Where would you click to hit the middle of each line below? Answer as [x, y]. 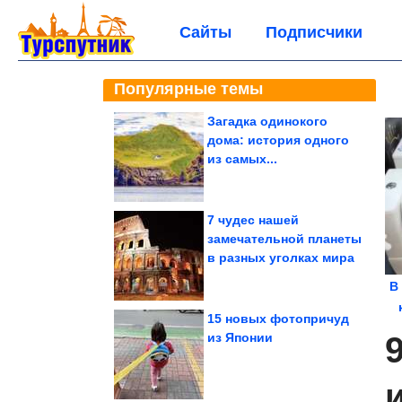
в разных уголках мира [281, 258]
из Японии [240, 337]
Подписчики [314, 32]
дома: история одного [278, 140]
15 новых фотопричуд [278, 319]
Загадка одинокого [267, 121]
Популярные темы [188, 89]
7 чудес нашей [253, 220]
